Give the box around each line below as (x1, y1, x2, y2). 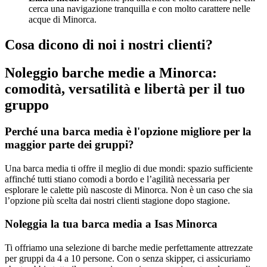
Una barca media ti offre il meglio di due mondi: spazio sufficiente (5, 163, 253, 174)
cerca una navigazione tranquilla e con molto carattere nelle (29, 4, 250, 14)
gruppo (5, 97, 49, 113)
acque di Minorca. (29, 14, 97, 25)
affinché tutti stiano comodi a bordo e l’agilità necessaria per (5, 174, 229, 185)
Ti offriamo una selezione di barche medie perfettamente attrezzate (5, 242, 253, 253)
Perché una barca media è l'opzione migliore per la (5, 125, 252, 138)
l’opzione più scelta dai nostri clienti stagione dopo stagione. (5, 195, 230, 206)
